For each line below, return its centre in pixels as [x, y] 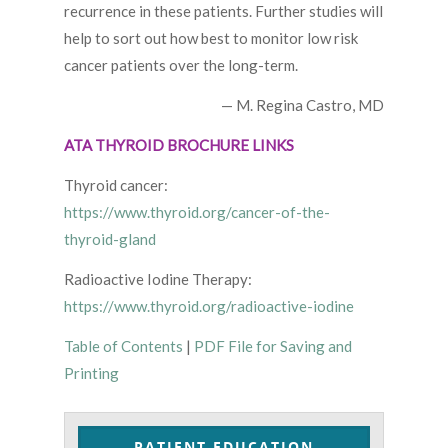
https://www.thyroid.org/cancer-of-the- [197, 212]
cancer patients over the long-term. [181, 65]
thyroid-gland [110, 239]
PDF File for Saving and [273, 346]
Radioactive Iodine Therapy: [158, 279]
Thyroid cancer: [116, 185]
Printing [91, 373]
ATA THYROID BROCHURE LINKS [179, 145]
